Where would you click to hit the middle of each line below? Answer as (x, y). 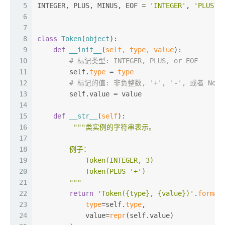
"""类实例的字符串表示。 (115, 127)
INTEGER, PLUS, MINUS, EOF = (93, 6)
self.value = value (89, 94)
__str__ (83, 116)
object (97, 39)
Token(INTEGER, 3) (95, 160)
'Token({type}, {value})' (146, 193)
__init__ (85, 50)
